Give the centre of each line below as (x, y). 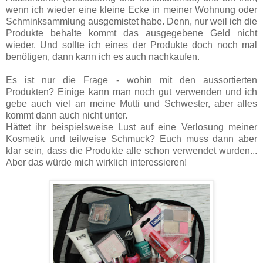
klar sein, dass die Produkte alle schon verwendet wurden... (131, 151)
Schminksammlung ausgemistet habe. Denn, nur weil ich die (131, 22)
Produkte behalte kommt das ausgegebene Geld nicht (131, 33)
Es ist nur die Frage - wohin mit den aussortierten (131, 80)
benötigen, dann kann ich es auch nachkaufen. (103, 57)
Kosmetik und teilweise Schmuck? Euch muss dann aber (131, 139)
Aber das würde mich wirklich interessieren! (96, 163)
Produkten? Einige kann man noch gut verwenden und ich (131, 92)
